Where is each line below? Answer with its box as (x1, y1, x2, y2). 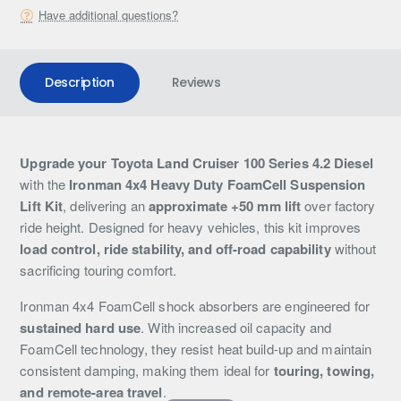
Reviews (171, 73, 221, 91)
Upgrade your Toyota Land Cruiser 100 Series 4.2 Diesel (20, 152, 373, 173)
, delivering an (63, 195, 149, 215)
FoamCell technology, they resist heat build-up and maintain (20, 338, 372, 358)
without (330, 238, 377, 258)
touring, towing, (273, 360, 375, 380)
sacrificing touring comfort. (20, 260, 177, 279)
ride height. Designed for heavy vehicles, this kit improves (20, 217, 362, 236)
